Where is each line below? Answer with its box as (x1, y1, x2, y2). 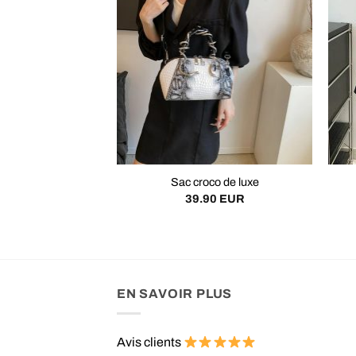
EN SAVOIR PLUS (117, 287, 233, 301)
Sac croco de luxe (170, 176, 259, 189)
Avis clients (117, 335, 184, 349)
